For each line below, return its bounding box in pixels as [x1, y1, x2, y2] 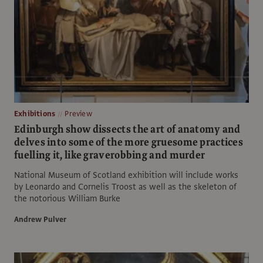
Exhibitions [14, 108, 56, 119]
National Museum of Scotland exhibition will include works [14, 168, 238, 181]
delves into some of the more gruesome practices [14, 134, 244, 150]
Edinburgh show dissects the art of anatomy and [14, 122, 241, 137]
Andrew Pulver [14, 214, 66, 225]
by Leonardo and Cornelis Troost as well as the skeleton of [14, 180, 237, 193]
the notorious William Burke [14, 192, 120, 204]
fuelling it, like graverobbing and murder [14, 147, 205, 163]
